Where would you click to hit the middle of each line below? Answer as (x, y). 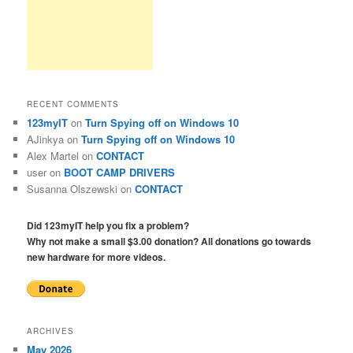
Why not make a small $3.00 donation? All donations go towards (169, 242)
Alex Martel (53, 155)
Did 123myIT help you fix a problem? (108, 226)
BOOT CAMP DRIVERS (120, 172)
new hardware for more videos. (97, 257)
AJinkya (46, 139)
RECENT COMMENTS (73, 104)
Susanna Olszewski (72, 188)
